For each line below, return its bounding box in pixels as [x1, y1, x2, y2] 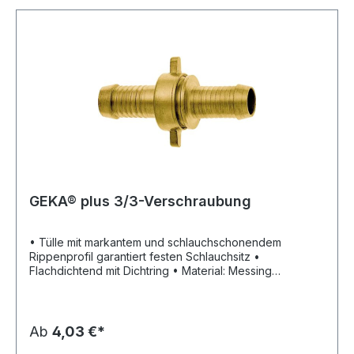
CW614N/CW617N [29, 278, 122, 292]
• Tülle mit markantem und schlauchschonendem [29, 235, 281, 250]
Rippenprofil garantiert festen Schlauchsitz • [29, 250, 254, 264]
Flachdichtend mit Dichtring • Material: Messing [29, 264, 172, 278]
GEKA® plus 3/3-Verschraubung [29, 193, 251, 210]
